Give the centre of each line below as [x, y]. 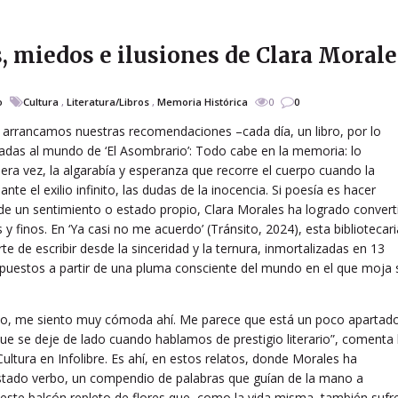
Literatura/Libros [107, 101]
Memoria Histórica [202, 101]
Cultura [40, 101]
